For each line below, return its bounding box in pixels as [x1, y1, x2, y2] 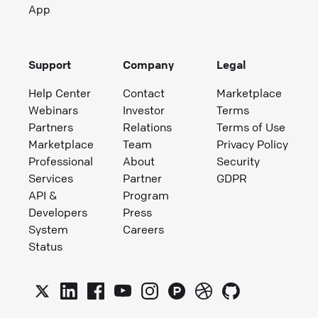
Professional [28, 153, 93, 168]
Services [28, 170, 73, 185]
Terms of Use [216, 119, 286, 134]
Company [122, 57, 174, 72]
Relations [122, 119, 172, 134]
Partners [28, 119, 73, 134]
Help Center [28, 85, 91, 100]
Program [122, 187, 169, 202]
